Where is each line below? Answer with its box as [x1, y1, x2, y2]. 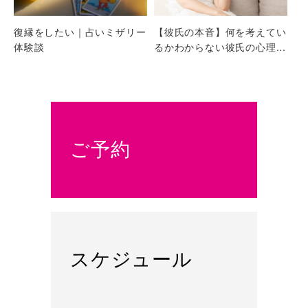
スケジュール [70, 249, 192, 271]
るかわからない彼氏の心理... [154, 40, 287, 54]
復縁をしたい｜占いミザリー [14, 25, 146, 39]
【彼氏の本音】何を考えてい [154, 25, 287, 39]
